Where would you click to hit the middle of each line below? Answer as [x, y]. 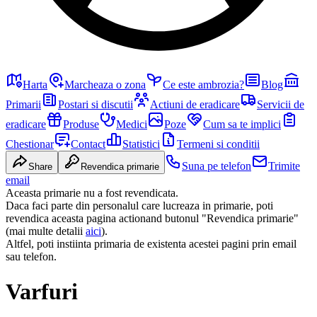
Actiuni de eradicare [195, 105]
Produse [81, 125]
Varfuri [42, 291]
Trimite [284, 166]
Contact [88, 144]
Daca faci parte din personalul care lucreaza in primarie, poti [139, 206]
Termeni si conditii [218, 144]
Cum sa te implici [242, 125]
